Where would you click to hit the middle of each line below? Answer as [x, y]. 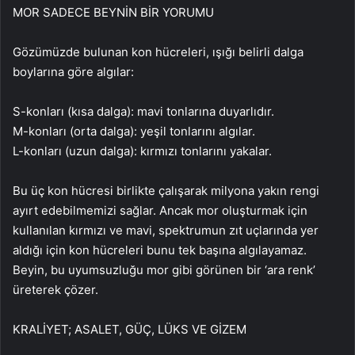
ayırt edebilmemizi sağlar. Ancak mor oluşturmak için [160, 210]
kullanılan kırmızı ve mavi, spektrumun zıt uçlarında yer [166, 230]
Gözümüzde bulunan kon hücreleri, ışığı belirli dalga [158, 52]
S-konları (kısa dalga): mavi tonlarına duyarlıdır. [143, 111]
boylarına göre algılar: [73, 71]
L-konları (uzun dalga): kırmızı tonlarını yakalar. [142, 151]
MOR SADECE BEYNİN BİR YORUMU [113, 12]
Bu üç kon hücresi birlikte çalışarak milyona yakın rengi [166, 190]
